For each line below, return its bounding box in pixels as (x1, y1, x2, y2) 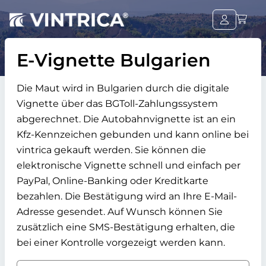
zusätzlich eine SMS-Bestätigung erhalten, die (17, 221, 235, 233)
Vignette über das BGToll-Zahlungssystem (17, 98, 218, 109)
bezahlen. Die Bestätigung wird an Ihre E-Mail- (17, 191, 237, 202)
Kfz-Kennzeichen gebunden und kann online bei (17, 129, 249, 140)
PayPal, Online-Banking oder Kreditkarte (17, 175, 208, 186)
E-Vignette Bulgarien (17, 49, 211, 71)
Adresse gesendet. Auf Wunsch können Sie (17, 206, 223, 217)
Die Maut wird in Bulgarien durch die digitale (17, 83, 229, 94)
